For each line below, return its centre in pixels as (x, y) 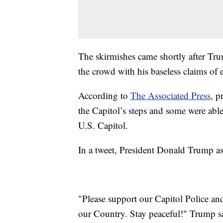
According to (104, 95)
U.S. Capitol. (103, 125)
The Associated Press (170, 95)
